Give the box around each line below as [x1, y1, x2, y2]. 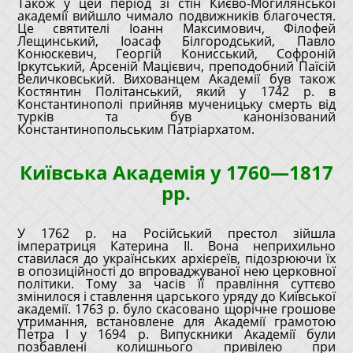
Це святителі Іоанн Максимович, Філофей [17, 20, 336, 37]
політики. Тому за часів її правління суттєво [17, 275, 336, 292]
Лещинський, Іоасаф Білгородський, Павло [17, 32, 336, 50]
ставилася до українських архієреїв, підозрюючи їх [17, 250, 336, 267]
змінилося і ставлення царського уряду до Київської [17, 288, 336, 305]
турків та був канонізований [17, 108, 336, 125]
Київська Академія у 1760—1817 [19, 159, 333, 185]
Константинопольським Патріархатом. [17, 121, 255, 138]
